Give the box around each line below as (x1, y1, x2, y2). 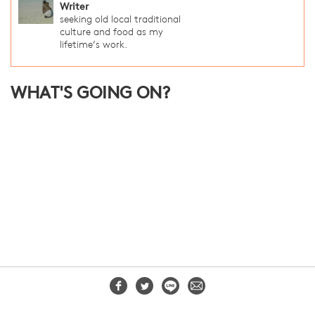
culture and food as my (60, 27, 163, 39)
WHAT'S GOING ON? (11, 86, 170, 103)
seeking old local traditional (60, 15, 181, 26)
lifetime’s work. (60, 40, 127, 51)
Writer (60, 2, 89, 13)
